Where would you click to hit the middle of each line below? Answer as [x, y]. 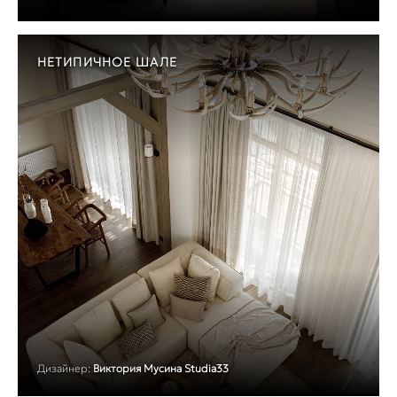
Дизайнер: [64, 368]
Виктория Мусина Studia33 [161, 368]
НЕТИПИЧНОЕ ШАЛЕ [107, 62]
